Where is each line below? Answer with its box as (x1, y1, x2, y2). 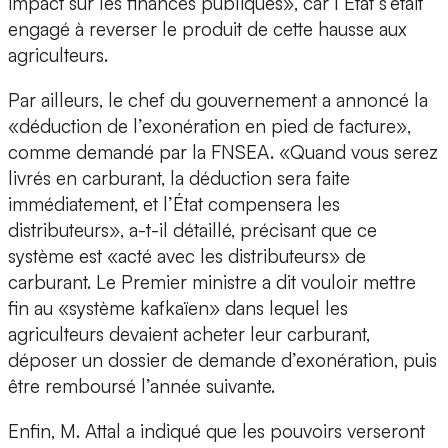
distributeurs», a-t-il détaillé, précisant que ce (8, 218, 377, 243)
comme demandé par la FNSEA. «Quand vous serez (8, 140, 438, 165)
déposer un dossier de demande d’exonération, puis (8, 348, 437, 373)
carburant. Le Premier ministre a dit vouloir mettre (8, 270, 416, 295)
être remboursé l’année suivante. (8, 374, 280, 399)
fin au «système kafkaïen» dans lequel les (8, 296, 348, 321)
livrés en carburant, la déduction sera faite (8, 166, 350, 191)
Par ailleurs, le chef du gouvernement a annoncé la (8, 88, 428, 113)
